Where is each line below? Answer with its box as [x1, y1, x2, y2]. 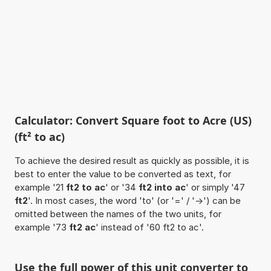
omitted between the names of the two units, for [14, 207, 221, 220]
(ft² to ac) [14, 129, 65, 144]
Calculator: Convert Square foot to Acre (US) [14, 113, 252, 128]
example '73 [14, 221, 69, 233]
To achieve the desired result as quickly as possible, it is [14, 154, 249, 166]
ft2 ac [68, 221, 96, 233]
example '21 [14, 181, 66, 193]
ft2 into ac [138, 181, 186, 193]
